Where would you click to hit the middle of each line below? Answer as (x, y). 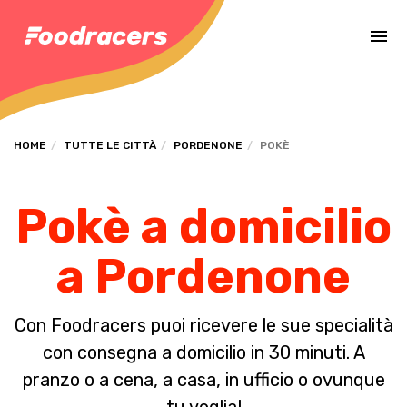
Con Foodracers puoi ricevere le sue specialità (203, 325)
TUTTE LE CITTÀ (110, 145)
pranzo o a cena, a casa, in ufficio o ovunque (203, 380)
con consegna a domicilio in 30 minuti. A (203, 352)
